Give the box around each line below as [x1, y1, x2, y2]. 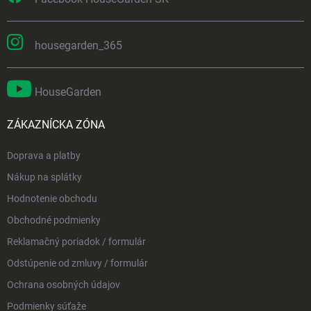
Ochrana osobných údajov [7, 279, 120, 291]
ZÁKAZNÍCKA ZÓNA [7, 118, 105, 132]
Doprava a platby [7, 150, 81, 162]
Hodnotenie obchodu [7, 193, 97, 205]
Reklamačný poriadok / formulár [7, 236, 146, 248]
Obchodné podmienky [7, 215, 101, 226]
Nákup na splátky [7, 171, 82, 183]
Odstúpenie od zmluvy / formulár [7, 258, 148, 269]
